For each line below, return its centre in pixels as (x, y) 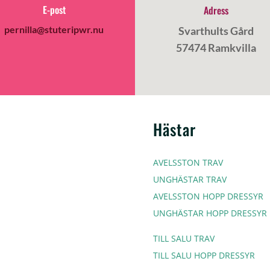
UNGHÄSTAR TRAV (190, 179)
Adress (216, 11)
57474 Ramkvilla (216, 48)
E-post (54, 10)
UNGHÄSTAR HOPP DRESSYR (210, 213)
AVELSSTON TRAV (188, 162)
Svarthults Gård (216, 31)
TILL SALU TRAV (184, 238)
